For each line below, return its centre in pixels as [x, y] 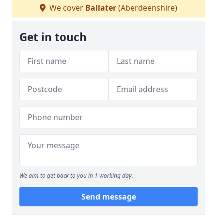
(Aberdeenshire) [147, 8]
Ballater [101, 8]
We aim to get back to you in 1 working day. [76, 176]
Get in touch [53, 37]
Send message [108, 197]
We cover [66, 8]
